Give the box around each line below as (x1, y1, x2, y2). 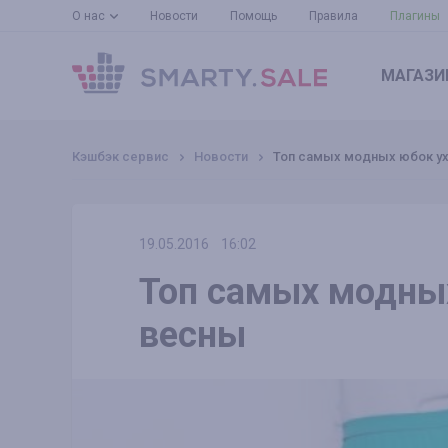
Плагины (390, 9, 440, 23)
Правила (309, 9, 358, 23)
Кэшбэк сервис (72, 149, 169, 164)
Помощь (230, 9, 277, 23)
